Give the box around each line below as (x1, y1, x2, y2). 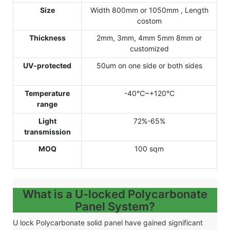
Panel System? (75, 199, 155, 213)
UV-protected (23, 61, 71, 70)
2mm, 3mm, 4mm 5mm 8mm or (97, 33, 202, 42)
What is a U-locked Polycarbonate (23, 187, 207, 201)
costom (137, 16, 162, 25)
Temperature (25, 88, 70, 98)
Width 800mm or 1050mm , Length (90, 5, 208, 14)
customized (129, 44, 169, 53)
